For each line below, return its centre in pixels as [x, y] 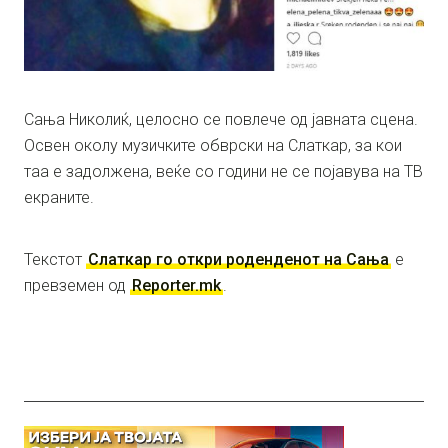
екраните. [59, 198]
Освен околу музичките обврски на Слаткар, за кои [213, 146]
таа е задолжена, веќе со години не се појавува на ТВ [223, 172]
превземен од [77, 286]
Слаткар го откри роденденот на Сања [238, 260]
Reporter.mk [176, 286]
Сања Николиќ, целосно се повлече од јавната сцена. [221, 120]
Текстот [55, 260]
